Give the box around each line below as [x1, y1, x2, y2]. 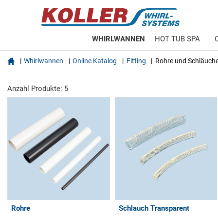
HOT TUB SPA [154, 35, 200, 44]
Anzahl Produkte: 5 [7, 84, 68, 93]
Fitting [126, 57, 146, 65]
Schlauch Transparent [118, 203, 189, 213]
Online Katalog [73, 57, 117, 65]
